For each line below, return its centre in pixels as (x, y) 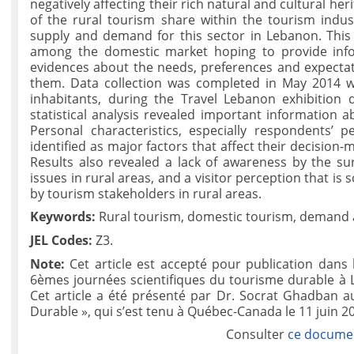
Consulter (257, 335)
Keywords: (63, 217)
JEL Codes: (62, 240)
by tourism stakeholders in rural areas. (146, 193)
